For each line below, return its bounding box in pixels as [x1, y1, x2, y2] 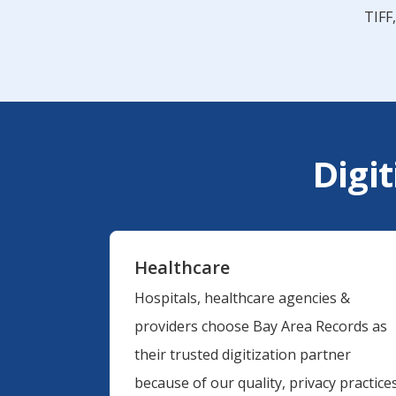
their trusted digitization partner [133, 345, 351, 365]
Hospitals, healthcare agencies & [133, 288, 350, 308]
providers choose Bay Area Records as [133, 316, 387, 337]
